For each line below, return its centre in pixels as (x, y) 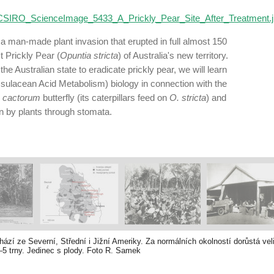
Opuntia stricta (89, 55)
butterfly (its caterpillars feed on (105, 98)
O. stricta (188, 98)
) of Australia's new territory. (173, 55)
